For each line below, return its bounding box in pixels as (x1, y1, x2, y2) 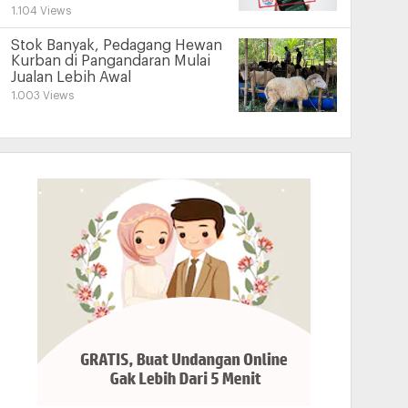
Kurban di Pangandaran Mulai (10, 54, 210, 69)
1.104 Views (10, 5, 71, 16)
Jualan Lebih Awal (10, 69, 131, 85)
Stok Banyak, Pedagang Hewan (10, 38, 222, 54)
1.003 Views (10, 89, 74, 101)
